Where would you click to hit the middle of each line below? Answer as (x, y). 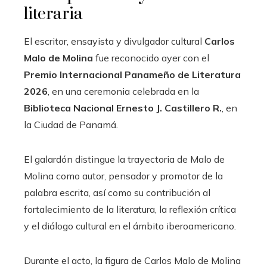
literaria (53, 14)
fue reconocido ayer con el (151, 58)
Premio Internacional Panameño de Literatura (132, 75)
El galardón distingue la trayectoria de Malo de (124, 159)
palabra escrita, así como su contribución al (117, 193)
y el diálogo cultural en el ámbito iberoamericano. (130, 226)
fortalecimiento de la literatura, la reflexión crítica (130, 209)
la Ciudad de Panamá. (71, 125)
